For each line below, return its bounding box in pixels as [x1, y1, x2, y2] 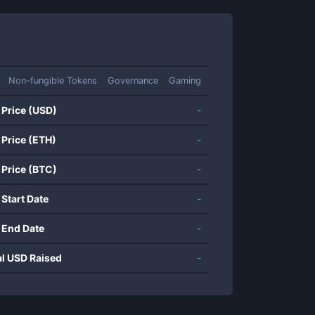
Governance [108, 75, 158, 86]
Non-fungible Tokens [8, 75, 97, 86]
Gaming [169, 75, 201, 86]
